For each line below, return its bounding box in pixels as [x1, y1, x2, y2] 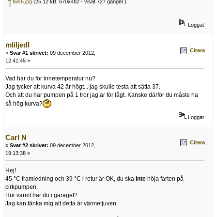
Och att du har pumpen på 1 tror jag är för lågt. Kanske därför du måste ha [5, 92, 198, 99]
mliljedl [5, 41, 30, 49]
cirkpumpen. [5, 184, 38, 191]
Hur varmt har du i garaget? [5, 192, 77, 199]
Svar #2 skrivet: [10, 142, 48, 148]
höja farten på [146, 175, 184, 183]
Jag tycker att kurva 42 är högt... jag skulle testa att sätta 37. [5, 83, 160, 91]
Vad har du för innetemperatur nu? [5, 75, 95, 82]
